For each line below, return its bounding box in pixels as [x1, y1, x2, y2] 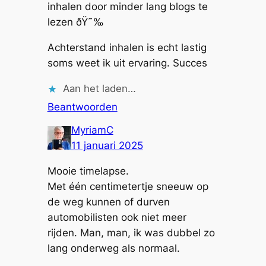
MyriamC [71, 124, 113, 137]
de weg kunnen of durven [47, 195, 170, 208]
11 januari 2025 [71, 140, 143, 152]
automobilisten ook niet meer [47, 211, 186, 223]
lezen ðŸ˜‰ [47, 16, 104, 28]
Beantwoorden [47, 100, 118, 113]
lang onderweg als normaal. [47, 242, 180, 254]
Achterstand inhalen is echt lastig [47, 41, 207, 53]
